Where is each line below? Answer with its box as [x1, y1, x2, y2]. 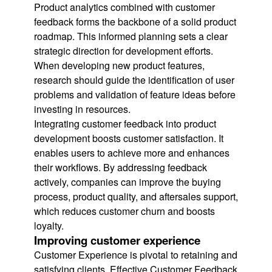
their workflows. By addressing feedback [34, 160, 207, 174]
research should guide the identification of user [34, 72, 234, 87]
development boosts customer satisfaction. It [34, 131, 223, 145]
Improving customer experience [34, 231, 200, 248]
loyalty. [34, 218, 64, 233]
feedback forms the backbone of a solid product [34, 14, 236, 29]
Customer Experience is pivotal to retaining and [34, 247, 237, 262]
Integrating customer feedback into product [34, 116, 216, 131]
